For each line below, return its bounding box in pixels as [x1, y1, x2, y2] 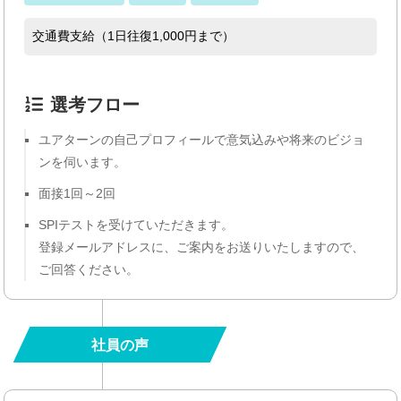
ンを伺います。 [38, 155, 127, 170]
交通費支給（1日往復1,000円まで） [32, 29, 235, 44]
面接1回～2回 [38, 186, 116, 201]
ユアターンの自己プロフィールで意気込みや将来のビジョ [38, 132, 365, 148]
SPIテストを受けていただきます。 [38, 218, 235, 233]
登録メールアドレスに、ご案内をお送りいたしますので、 [38, 240, 365, 255]
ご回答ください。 [38, 262, 140, 277]
